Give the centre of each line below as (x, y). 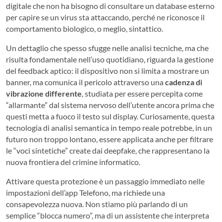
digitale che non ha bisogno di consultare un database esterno (110, 6)
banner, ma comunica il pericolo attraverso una (85, 82)
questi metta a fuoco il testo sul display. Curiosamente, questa (110, 116)
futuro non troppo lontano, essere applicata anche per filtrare (110, 139)
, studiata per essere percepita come (142, 94)
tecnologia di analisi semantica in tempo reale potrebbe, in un (109, 128)
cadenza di (184, 82)
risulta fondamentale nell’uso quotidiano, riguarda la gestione (110, 59)
